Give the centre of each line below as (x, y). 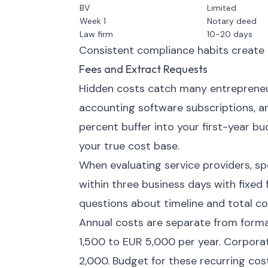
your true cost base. (129, 146)
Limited (222, 8)
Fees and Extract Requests (143, 69)
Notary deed (232, 21)
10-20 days (230, 34)
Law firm (96, 34)
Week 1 (93, 21)
